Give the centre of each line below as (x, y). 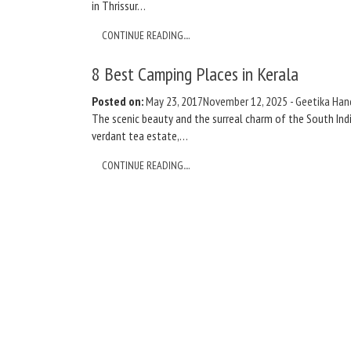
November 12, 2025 (245, 101)
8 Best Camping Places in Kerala (195, 74)
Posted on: (118, 101)
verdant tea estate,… (140, 136)
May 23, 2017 (174, 101)
